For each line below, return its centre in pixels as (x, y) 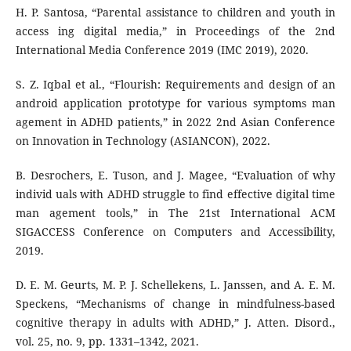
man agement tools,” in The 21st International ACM (175, 212)
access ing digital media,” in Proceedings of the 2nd (175, 31)
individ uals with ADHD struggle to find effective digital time (175, 194)
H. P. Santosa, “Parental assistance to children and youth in (175, 12)
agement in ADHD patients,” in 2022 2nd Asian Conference (175, 121)
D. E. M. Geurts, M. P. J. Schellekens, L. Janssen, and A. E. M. (175, 284)
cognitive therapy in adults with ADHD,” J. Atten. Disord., (175, 322)
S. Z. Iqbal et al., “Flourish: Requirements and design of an (175, 84)
